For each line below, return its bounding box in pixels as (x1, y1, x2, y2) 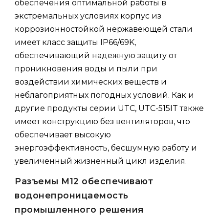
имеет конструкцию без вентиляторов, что (15, 116, 190, 126)
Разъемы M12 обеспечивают (15, 175, 153, 186)
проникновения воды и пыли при (15, 64, 157, 73)
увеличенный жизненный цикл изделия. (15, 156, 187, 166)
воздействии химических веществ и (15, 77, 167, 87)
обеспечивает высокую (15, 130, 111, 139)
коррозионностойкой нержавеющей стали (15, 24, 193, 34)
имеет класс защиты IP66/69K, (15, 37, 136, 47)
